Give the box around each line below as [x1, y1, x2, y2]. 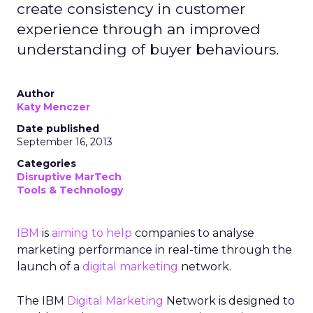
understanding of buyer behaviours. [17, 41, 279, 58]
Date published [17, 122, 99, 135]
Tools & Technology [17, 184, 123, 196]
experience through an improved [17, 20, 261, 38]
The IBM [17, 294, 67, 307]
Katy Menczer [17, 101, 90, 113]
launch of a [17, 260, 82, 273]
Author [17, 87, 54, 100]
